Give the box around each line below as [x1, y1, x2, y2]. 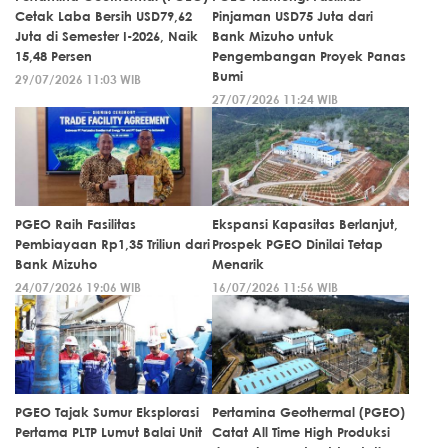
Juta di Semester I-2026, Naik [15, 27, 198, 44]
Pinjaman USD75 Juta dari [212, 7, 373, 24]
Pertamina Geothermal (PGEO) [212, 403, 405, 420]
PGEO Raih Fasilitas [15, 215, 136, 232]
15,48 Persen [15, 47, 92, 64]
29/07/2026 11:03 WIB [15, 70, 141, 87]
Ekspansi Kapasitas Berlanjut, [212, 215, 398, 232]
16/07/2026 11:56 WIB [212, 278, 338, 295]
